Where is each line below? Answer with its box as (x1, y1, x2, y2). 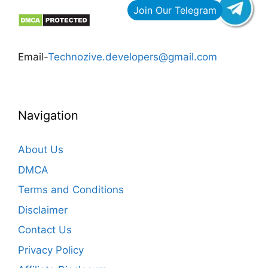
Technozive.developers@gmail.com (48, 51, 217, 63)
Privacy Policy (18, 243, 84, 256)
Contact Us (18, 224, 72, 236)
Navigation (18, 108, 78, 123)
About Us (18, 144, 63, 156)
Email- (18, 51, 48, 63)
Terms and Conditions (18, 184, 124, 196)
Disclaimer (18, 203, 68, 216)
